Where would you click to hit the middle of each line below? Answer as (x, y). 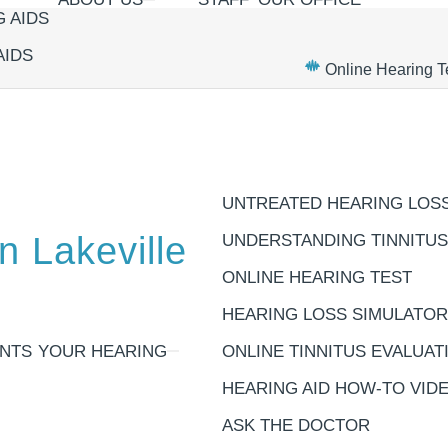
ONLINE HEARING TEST (317, 277)
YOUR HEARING (102, 351)
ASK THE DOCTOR (296, 425)
